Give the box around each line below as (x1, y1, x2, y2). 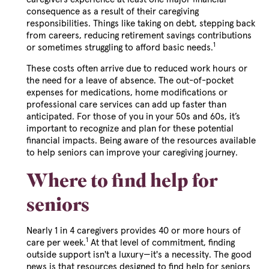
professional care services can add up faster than (26, 100, 226, 110)
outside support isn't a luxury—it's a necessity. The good (26, 250, 252, 260)
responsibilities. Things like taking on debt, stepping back (26, 19, 255, 29)
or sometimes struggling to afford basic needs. (26, 43, 213, 53)
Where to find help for (26, 174, 218, 193)
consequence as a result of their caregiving (26, 7, 199, 17)
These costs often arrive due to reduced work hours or (26, 64, 247, 74)
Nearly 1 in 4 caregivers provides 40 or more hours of (26, 226, 241, 236)
